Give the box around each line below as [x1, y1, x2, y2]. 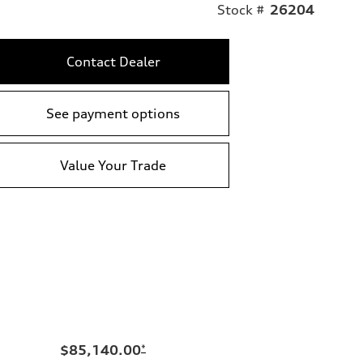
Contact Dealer [66, 53, 160, 70]
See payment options [46, 105, 180, 122]
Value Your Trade [60, 156, 166, 173]
